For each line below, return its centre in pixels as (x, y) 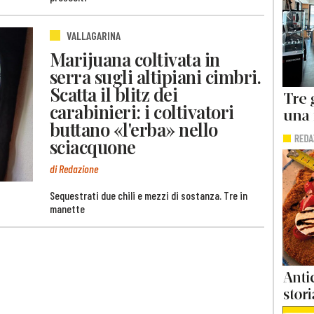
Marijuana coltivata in (135, 59)
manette (67, 208)
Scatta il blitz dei (114, 94)
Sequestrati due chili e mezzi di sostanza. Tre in (149, 195)
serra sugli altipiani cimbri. (156, 77)
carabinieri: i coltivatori (142, 112)
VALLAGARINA (94, 35)
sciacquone (93, 147)
